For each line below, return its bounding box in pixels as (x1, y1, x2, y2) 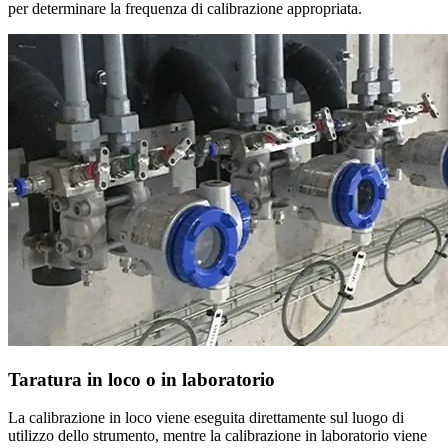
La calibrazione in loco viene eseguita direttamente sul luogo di (8, 409, 404, 427)
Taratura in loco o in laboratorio (8, 368, 275, 390)
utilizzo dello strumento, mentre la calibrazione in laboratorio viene (8, 427, 427, 445)
